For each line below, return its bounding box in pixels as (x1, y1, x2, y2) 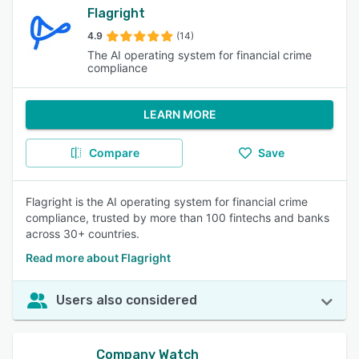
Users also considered (56, 292, 197, 308)
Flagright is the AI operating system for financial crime (26, 195, 308, 208)
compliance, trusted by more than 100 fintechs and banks (26, 211, 329, 224)
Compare (88, 146, 139, 159)
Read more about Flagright (26, 251, 171, 264)
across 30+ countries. (26, 227, 139, 240)
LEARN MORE (143, 107, 216, 121)
